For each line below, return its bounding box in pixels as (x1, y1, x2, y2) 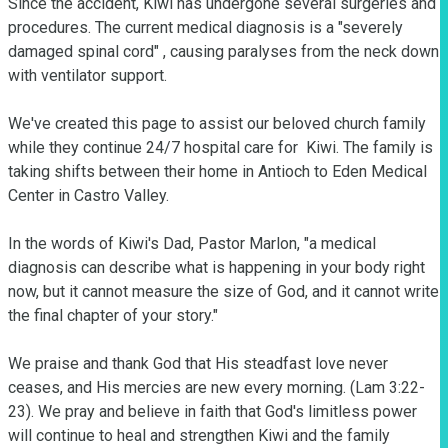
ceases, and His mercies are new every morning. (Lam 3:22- (8, 378, 425, 397)
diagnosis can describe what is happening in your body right (8, 258, 425, 277)
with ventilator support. (8, 66, 167, 85)
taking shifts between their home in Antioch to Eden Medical (8, 162, 427, 181)
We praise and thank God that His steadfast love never (8, 354, 388, 373)
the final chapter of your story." (8, 306, 218, 325)
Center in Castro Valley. (8, 186, 169, 205)
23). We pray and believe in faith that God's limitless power (8, 402, 417, 421)
